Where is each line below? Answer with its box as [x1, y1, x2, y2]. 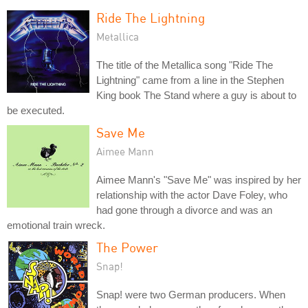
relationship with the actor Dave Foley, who [96, 188, 287, 201]
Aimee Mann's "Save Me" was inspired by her [96, 173, 301, 186]
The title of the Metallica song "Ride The [96, 58, 273, 71]
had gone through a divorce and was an [96, 203, 272, 216]
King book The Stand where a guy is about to [96, 89, 296, 101]
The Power [96, 239, 158, 255]
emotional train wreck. [7, 219, 105, 231]
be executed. [7, 104, 65, 116]
